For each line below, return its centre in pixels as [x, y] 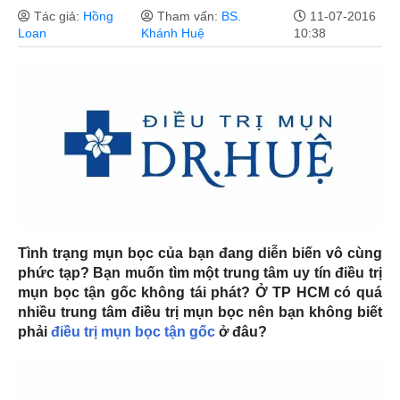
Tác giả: [57, 16]
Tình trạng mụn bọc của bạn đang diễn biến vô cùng [200, 254]
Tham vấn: [187, 16]
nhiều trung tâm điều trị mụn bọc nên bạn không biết [200, 312]
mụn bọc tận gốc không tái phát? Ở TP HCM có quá [200, 293]
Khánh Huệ [172, 33]
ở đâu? [241, 332]
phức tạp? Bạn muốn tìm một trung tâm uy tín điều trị [200, 273]
